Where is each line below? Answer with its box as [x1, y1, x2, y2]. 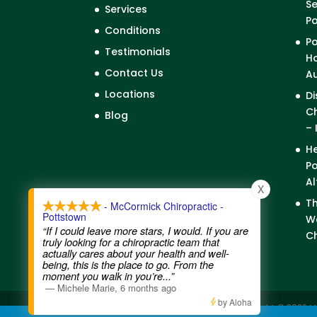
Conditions [105, 23, 161, 38]
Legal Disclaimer [151, 301, 227, 313]
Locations [105, 86, 156, 101]
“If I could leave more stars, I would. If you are [42, 224, 248, 238]
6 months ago [120, 281, 176, 294]
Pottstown [42, 209, 86, 224]
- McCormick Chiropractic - [101, 199, 224, 213]
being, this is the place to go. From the [42, 258, 214, 272]
